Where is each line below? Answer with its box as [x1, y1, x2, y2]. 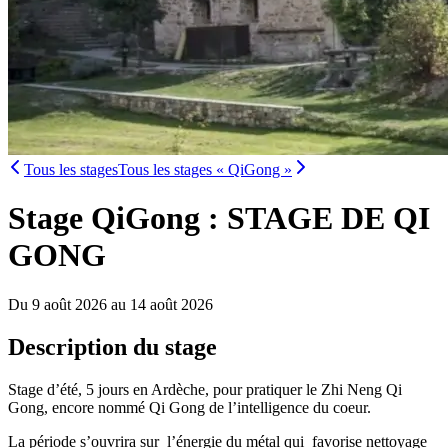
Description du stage [8, 333, 217, 360]
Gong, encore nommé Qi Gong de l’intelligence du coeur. [8, 398, 371, 416]
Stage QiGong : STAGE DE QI [8, 200, 430, 237]
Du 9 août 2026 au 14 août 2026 [8, 295, 213, 313]
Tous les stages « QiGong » [118, 161, 292, 178]
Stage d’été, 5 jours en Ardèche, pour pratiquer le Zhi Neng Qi [8, 380, 402, 398]
